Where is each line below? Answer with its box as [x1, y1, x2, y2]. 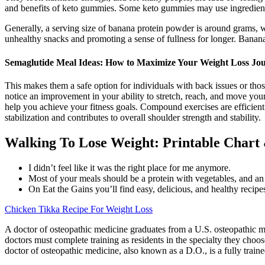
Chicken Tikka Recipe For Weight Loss [5, 203, 153, 214]
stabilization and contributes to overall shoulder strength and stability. [5, 112, 261, 122]
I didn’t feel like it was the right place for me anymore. [28, 162, 231, 173]
